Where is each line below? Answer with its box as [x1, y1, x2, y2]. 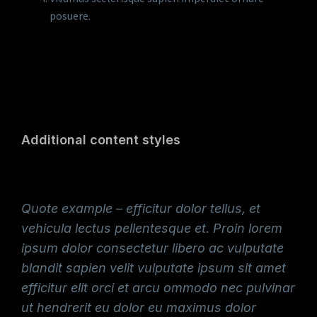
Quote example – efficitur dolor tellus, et [21, 201, 260, 216]
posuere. [50, 8, 91, 23]
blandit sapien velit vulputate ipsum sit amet [21, 260, 286, 275]
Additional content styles [21, 132, 180, 147]
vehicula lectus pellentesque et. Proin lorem [21, 221, 282, 236]
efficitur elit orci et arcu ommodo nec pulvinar [21, 280, 295, 295]
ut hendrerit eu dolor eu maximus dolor [21, 300, 256, 315]
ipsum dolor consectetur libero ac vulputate [21, 241, 284, 255]
